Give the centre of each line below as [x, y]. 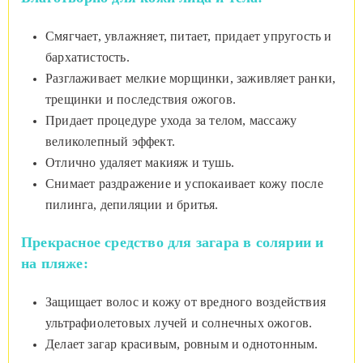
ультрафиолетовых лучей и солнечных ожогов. [179, 323]
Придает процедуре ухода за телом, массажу [171, 121]
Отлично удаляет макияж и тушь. [140, 163]
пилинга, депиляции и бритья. [132, 205]
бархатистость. [88, 58]
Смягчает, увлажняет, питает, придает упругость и [189, 36]
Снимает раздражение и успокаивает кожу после [184, 184]
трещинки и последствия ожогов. [141, 100]
